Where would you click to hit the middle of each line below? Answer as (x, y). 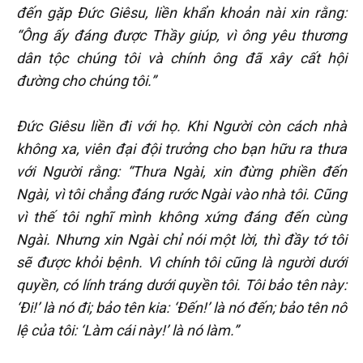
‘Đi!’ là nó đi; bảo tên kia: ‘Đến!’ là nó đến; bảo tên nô (181, 307)
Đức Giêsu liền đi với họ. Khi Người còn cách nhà (181, 126)
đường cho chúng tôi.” (86, 80)
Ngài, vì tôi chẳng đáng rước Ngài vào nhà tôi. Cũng (181, 194)
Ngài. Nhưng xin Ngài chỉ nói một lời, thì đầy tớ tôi (181, 239)
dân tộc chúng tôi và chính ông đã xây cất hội (181, 58)
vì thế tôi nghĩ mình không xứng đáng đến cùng (181, 216)
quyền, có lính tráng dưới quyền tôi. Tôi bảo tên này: (181, 284)
